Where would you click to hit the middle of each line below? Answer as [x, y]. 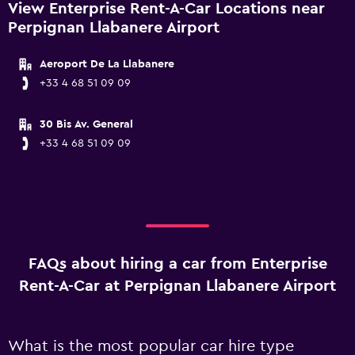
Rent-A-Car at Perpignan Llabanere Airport [177, 286]
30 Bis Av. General [86, 124]
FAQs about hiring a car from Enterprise [177, 264]
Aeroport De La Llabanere [107, 64]
